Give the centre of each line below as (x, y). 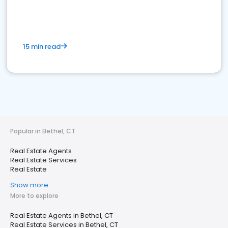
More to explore (34, 196)
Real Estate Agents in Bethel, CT (62, 216)
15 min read (42, 47)
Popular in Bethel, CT (43, 131)
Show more (29, 185)
